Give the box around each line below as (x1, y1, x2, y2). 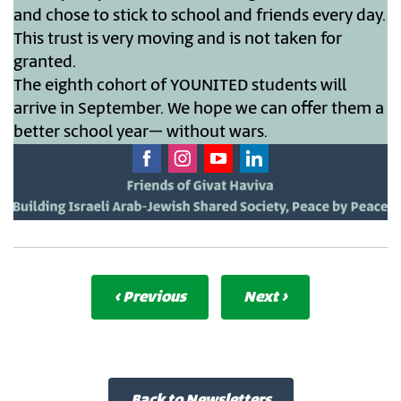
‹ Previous (114, 286, 186, 309)
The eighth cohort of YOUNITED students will (13, 74, 346, 98)
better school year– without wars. (13, 121, 268, 145)
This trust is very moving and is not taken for (13, 28, 342, 52)
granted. (13, 51, 76, 75)
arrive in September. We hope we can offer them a (13, 98, 384, 122)
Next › (243, 286, 287, 309)
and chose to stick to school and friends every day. (13, 4, 386, 29)
